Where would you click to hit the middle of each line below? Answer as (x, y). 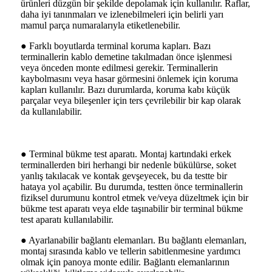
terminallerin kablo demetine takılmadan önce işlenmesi (126, 56)
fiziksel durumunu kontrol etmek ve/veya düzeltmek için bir (134, 197)
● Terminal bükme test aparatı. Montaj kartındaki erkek (126, 154)
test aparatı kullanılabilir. (67, 219)
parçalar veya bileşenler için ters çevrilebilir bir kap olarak (131, 100)
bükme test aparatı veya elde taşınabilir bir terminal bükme (132, 208)
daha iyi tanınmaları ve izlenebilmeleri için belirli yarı (122, 14)
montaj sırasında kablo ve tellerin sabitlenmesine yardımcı (131, 251)
